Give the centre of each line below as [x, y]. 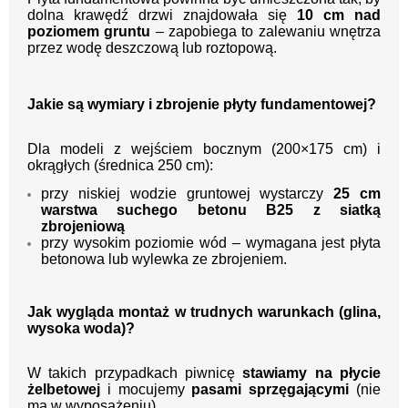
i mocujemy [146, 390]
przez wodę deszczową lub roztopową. [152, 48]
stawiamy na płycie [312, 373]
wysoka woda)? [81, 329]
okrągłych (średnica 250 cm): [120, 166]
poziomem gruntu [89, 32]
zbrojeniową [83, 227]
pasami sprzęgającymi [270, 390]
